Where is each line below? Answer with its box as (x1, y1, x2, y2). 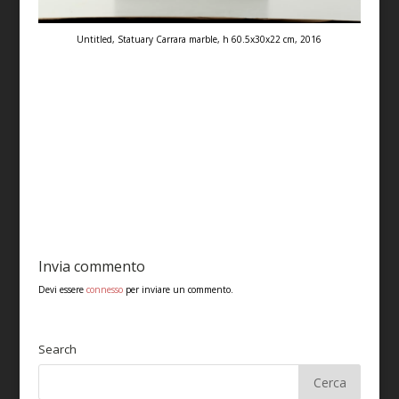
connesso (85, 283, 123, 297)
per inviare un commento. (122, 283, 233, 297)
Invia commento (37, 256, 145, 277)
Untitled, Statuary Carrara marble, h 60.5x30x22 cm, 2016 (77, 33, 322, 46)
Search (37, 341, 77, 358)
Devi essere (37, 283, 86, 297)
